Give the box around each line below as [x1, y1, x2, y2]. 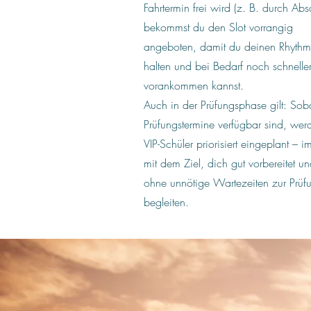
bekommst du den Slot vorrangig [144, 19, 293, 35]
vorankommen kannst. [144, 78, 244, 93]
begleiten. [144, 194, 189, 210]
